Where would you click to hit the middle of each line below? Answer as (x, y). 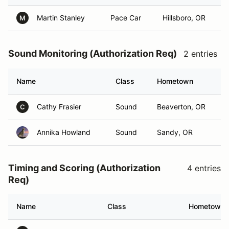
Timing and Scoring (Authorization (84, 168)
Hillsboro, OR (184, 18)
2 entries (200, 54)
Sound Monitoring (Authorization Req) (93, 53)
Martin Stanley (61, 18)
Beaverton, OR (181, 107)
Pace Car (126, 18)
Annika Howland (64, 132)
